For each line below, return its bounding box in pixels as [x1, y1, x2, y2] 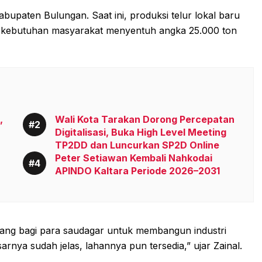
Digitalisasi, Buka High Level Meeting [55, 126, 226, 139]
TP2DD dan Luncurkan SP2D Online [55, 139, 219, 151]
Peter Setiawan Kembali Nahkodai [55, 152, 212, 164]
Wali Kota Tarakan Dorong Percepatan [55, 113, 235, 126]
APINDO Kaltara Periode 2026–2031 [55, 165, 220, 177]
